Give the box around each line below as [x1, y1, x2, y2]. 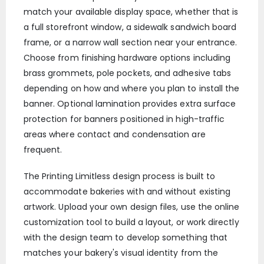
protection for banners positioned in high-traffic [23, 113, 225, 126]
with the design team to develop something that [23, 231, 228, 243]
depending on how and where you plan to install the [23, 82, 240, 95]
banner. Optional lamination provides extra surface [23, 98, 236, 110]
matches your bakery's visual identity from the [23, 246, 219, 259]
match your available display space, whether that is [23, 6, 239, 18]
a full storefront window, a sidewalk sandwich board [23, 21, 237, 34]
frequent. [23, 144, 62, 156]
